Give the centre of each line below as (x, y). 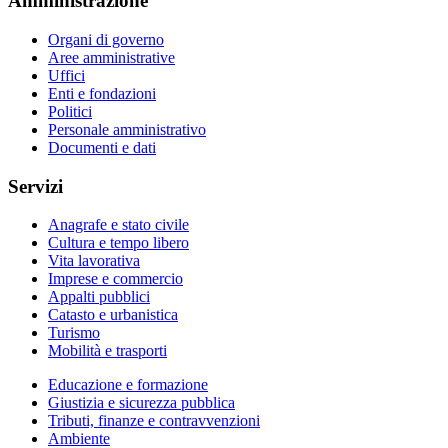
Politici (70, 111)
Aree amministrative (111, 57)
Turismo (74, 333)
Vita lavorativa (94, 261)
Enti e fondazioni (102, 93)
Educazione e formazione (128, 385)
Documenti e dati (102, 147)
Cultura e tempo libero (118, 243)
